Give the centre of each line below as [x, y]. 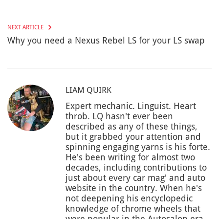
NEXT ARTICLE [25, 28]
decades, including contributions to [136, 168]
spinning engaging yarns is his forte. [138, 147]
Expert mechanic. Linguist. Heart [131, 106]
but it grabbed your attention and [133, 137]
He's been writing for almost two [130, 157]
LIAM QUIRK [88, 90]
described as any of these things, [131, 127]
